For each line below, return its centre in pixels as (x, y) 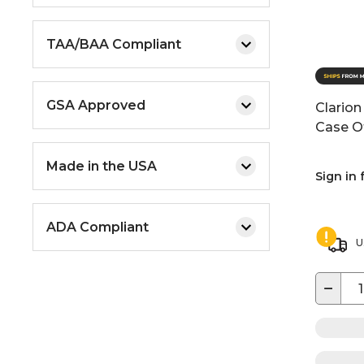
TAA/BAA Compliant (114, 44)
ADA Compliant (97, 227)
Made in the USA (102, 166)
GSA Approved (96, 105)
